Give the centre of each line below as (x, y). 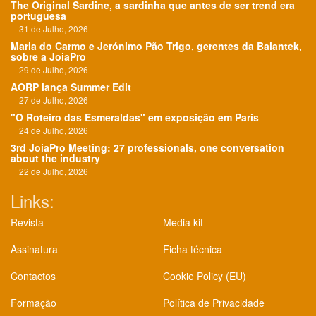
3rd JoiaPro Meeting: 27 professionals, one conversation (147, 148)
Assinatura (34, 249)
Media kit (183, 223)
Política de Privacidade (214, 303)
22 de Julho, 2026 (49, 171)
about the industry (55, 158)
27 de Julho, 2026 (49, 100)
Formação (34, 303)
